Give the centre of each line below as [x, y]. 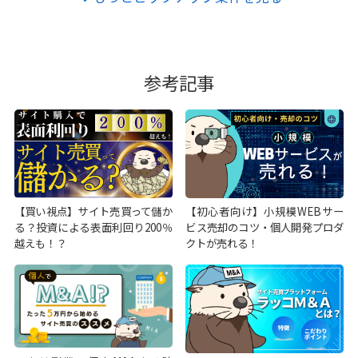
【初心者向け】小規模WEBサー [265, 211]
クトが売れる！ [222, 243]
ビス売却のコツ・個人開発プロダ [265, 227]
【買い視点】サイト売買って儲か [93, 211]
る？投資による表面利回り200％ [93, 227]
